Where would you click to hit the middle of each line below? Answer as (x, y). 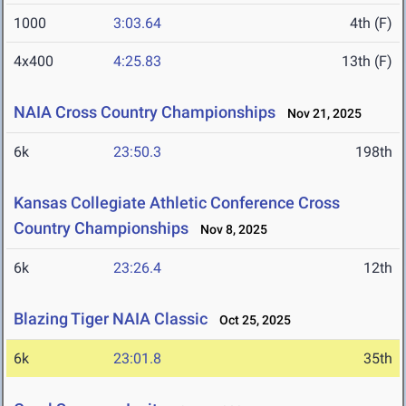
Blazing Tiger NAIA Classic (111, 319)
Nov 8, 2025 (230, 230)
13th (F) (367, 62)
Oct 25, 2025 (251, 320)
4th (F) (371, 24)
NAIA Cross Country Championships (145, 112)
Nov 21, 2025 (320, 114)
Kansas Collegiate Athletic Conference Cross (177, 203)
